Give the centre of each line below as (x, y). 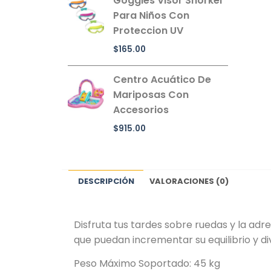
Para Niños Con (151, 15)
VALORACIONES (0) (189, 181)
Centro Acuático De (162, 80)
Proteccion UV (148, 30)
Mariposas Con (151, 95)
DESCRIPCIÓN (106, 181)
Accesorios (141, 110)
